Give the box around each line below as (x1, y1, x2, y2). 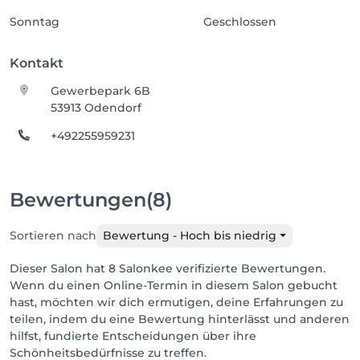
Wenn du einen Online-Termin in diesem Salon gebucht (10, 278, 337, 292)
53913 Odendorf (51, 100, 142, 115)
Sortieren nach (10, 228, 96, 243)
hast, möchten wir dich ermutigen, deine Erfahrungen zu (10, 295, 343, 309)
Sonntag (10, 14, 59, 29)
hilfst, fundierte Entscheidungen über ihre (10, 329, 256, 343)
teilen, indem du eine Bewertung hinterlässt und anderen (10, 312, 350, 326)
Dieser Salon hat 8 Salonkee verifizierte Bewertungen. (10, 261, 325, 276)
